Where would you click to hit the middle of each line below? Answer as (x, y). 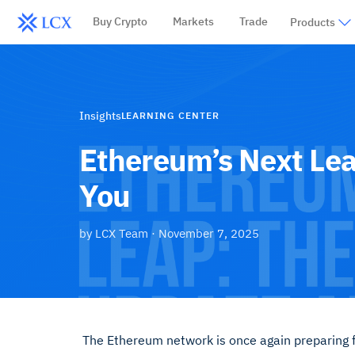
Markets (193, 21)
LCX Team (121, 233)
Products (312, 22)
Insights (100, 115)
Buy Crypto (120, 21)
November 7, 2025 (208, 233)
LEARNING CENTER (170, 115)
